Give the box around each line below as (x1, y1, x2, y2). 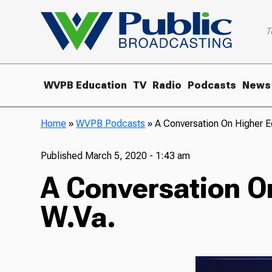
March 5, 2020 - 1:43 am (85, 149, 191, 161)
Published (41, 149, 86, 161)
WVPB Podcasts (76, 117, 146, 129)
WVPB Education (44, 79, 127, 91)
